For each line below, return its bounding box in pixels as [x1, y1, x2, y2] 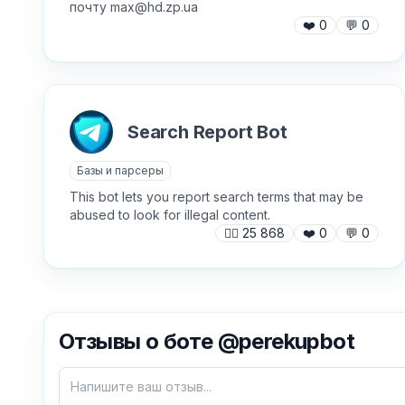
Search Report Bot [127, 120, 287, 143]
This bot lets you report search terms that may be [70, 189, 363, 204]
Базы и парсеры [77, 164, 164, 177]
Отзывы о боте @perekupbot [59, 328, 354, 354]
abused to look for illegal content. [70, 207, 270, 222]
